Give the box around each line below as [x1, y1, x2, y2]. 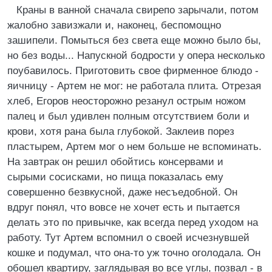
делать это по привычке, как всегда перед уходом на [7, 217, 258, 228]
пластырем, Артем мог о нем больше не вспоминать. [7, 141, 262, 152]
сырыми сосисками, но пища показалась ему [7, 171, 223, 183]
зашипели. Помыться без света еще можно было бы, [7, 35, 261, 46]
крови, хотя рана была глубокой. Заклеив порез [7, 126, 234, 137]
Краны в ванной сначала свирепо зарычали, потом [16, 4, 259, 16]
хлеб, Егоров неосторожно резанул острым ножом [7, 95, 246, 107]
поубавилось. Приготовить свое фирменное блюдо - [7, 65, 259, 76]
